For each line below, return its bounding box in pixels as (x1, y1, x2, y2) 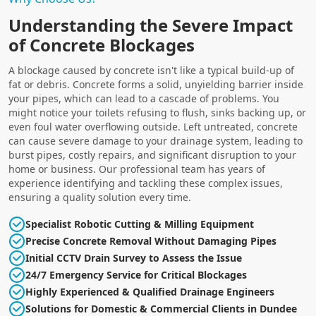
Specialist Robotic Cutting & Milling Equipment (25, 217, 254, 231)
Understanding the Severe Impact (8, 13, 293, 37)
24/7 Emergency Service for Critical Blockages (25, 267, 247, 281)
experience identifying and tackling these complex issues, (8, 176, 283, 190)
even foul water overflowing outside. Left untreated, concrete (8, 119, 298, 133)
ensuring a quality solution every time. (8, 190, 191, 204)
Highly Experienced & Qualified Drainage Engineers (25, 284, 274, 298)
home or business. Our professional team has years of (8, 162, 265, 176)
